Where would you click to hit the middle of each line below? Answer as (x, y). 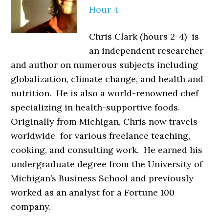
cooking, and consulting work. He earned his (107, 150)
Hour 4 (104, 10)
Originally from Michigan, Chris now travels (104, 121)
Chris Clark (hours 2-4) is (144, 36)
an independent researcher (146, 51)
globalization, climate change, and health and (107, 79)
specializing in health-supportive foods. (97, 107)
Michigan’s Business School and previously (102, 178)
